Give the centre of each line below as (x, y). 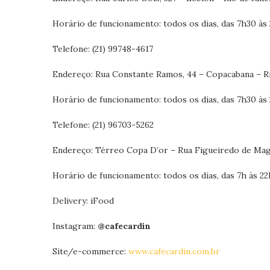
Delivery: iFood (83, 201)
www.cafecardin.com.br (174, 251)
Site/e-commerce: (90, 251)
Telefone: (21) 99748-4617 (103, 49)
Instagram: (75, 226)
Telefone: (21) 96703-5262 (103, 125)
